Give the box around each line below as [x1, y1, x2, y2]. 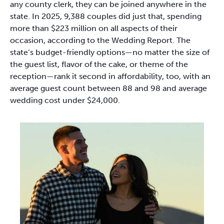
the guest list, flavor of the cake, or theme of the [10, 59, 188, 69]
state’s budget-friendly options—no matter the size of [10, 47, 209, 57]
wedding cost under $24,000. [10, 95, 120, 105]
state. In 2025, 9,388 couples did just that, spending [10, 11, 201, 21]
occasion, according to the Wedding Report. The [10, 35, 190, 45]
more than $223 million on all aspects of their [10, 23, 177, 33]
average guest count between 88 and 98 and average [10, 83, 207, 93]
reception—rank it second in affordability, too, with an [10, 71, 210, 81]
